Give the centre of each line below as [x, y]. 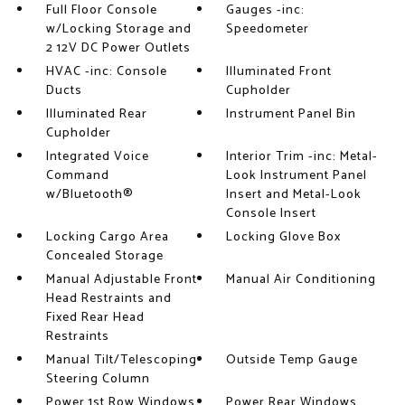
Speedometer [268, 29]
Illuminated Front [279, 72]
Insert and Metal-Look [294, 195]
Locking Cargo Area [107, 237]
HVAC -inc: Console [106, 72]
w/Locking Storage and [118, 29]
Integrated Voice [97, 157]
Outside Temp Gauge [292, 360]
